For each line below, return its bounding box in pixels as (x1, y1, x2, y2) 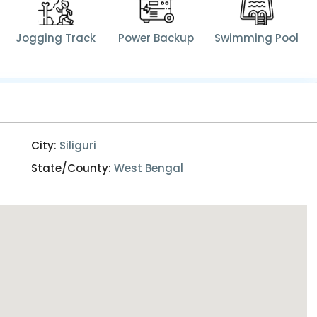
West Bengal (114, 161, 183, 176)
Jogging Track (16, 30, 96, 46)
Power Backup (118, 30, 195, 46)
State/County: (31, 161, 111, 176)
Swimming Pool (214, 30, 299, 46)
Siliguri (59, 138, 96, 154)
